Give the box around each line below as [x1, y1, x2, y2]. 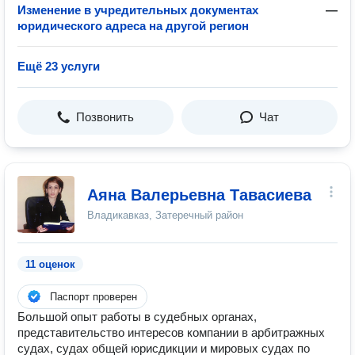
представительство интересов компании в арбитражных [17, 326, 325, 339]
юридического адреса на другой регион [17, 19, 249, 32]
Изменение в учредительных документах [17, 3, 258, 17]
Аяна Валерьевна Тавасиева [87, 186, 311, 204]
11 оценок [25, 258, 75, 270]
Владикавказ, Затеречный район [87, 209, 243, 221]
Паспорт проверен [50, 291, 137, 303]
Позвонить [76, 110, 134, 124]
